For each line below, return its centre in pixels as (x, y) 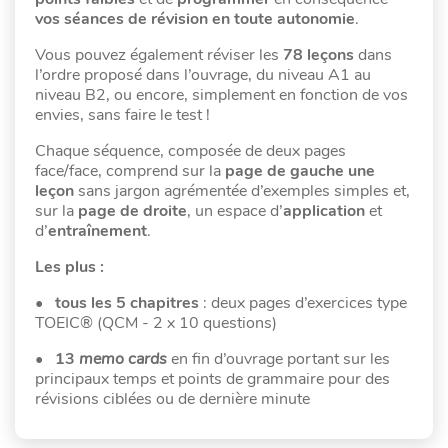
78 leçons (318, 54)
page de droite (132, 210)
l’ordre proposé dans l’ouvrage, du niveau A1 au (203, 74)
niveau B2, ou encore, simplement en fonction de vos (221, 94)
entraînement (97, 230)
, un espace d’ (235, 210)
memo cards (123, 358)
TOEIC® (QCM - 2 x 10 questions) (156, 322)
